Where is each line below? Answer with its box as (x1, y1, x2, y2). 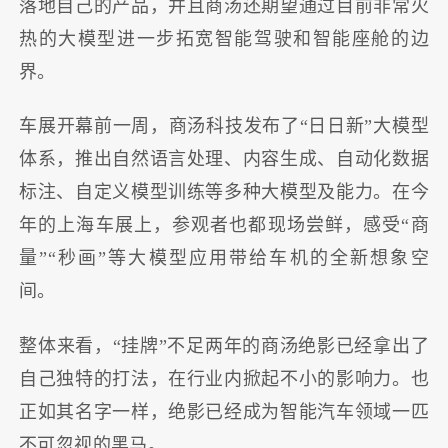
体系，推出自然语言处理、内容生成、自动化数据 (19, 149, 429, 170)
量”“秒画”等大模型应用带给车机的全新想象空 (19, 248, 429, 269)
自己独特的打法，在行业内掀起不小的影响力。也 (19, 368, 429, 389)
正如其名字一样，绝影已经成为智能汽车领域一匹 (19, 401, 429, 422)
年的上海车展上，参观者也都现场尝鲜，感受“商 (19, 215, 429, 236)
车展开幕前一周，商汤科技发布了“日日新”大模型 (19, 116, 429, 137)
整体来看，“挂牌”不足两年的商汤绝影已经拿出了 (19, 335, 429, 356)
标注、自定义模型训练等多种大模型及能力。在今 (19, 182, 429, 203)
